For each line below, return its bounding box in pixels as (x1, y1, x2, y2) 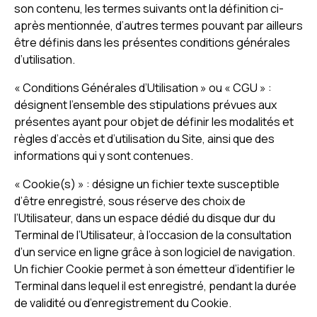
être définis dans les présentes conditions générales (14, 35, 290, 50)
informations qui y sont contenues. (14, 148, 193, 163)
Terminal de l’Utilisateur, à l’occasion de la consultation (14, 227, 292, 243)
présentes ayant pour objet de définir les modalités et (14, 114, 294, 129)
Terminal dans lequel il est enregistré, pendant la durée (14, 278, 296, 294)
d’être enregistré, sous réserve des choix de (14, 193, 246, 209)
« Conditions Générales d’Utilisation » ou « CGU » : (14, 80, 272, 96)
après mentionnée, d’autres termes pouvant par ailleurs (14, 18, 303, 33)
